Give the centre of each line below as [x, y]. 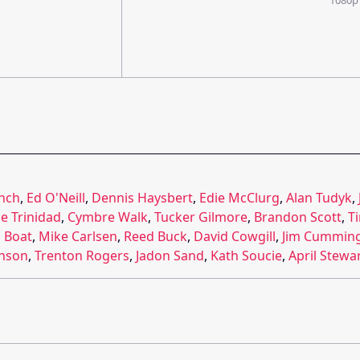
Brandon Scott [298, 217]
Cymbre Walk [108, 217]
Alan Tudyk [319, 197]
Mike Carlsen [78, 236]
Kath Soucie [246, 255]
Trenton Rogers [82, 255]
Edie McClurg [239, 197]
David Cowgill [235, 236]
